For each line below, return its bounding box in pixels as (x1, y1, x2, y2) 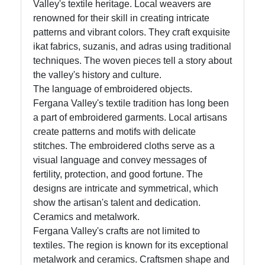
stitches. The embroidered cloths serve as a (33, 141, 215, 151)
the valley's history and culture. (33, 70, 161, 80)
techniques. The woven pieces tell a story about (33, 56, 232, 66)
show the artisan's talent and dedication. (33, 198, 201, 208)
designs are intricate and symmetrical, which (33, 183, 218, 194)
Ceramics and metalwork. (33, 212, 140, 222)
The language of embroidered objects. (33, 84, 192, 95)
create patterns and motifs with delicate (33, 127, 196, 137)
